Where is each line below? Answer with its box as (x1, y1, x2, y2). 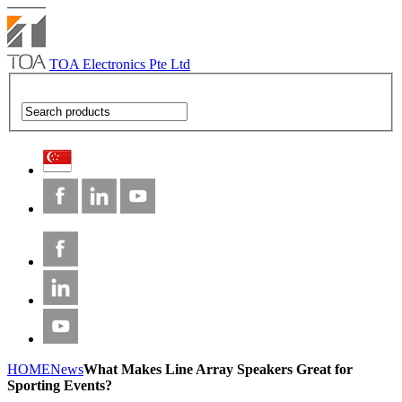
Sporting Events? (7, 377, 112, 393)
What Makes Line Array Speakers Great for (83, 361, 353, 377)
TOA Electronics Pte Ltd (49, 57, 190, 72)
